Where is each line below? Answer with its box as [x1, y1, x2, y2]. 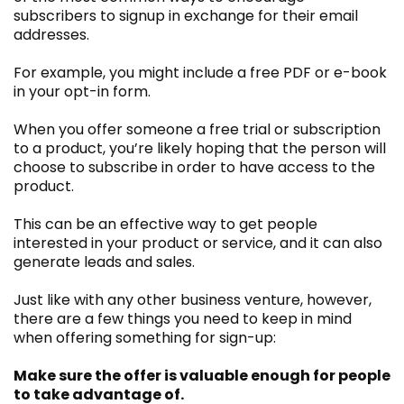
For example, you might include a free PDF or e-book [14, 61, 387, 83]
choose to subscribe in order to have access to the [14, 156, 375, 178]
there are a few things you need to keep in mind [14, 308, 352, 329]
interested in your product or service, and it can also [14, 232, 382, 253]
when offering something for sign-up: [14, 326, 276, 348]
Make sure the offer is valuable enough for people [14, 364, 390, 386]
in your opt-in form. [14, 80, 151, 102]
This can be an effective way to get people [14, 213, 317, 234]
